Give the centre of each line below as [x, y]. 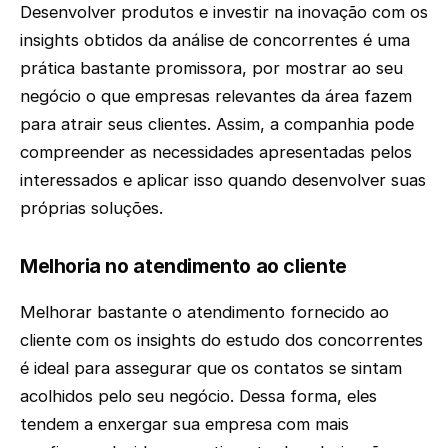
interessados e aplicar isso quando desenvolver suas [223, 180]
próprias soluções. [91, 208]
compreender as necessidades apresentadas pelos [216, 152]
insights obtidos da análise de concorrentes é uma [215, 40]
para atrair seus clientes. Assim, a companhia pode [217, 124]
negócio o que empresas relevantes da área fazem [216, 96]
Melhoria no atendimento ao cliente [183, 266]
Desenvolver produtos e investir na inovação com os [224, 12]
